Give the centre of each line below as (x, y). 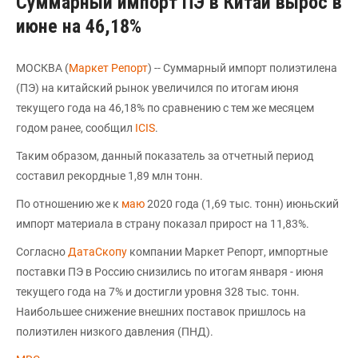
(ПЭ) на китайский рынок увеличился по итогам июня (157, 88)
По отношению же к (69, 204)
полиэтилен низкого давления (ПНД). (115, 332)
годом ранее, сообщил (76, 128)
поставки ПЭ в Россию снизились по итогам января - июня (170, 272)
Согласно (42, 252)
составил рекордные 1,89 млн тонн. (109, 176)
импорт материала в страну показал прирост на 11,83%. (163, 224)
